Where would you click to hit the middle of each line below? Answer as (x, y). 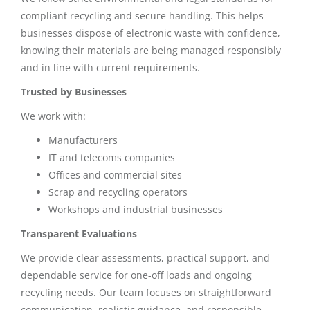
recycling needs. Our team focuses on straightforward (146, 292)
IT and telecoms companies (112, 157)
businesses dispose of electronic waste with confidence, (151, 33)
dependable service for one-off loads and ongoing (136, 275)
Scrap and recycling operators (118, 192)
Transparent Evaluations (79, 233)
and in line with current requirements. (110, 67)
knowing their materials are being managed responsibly (151, 50)
